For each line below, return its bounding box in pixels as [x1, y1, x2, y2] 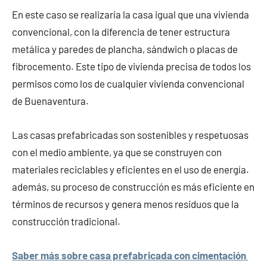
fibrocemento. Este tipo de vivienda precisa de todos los [12, 60, 251, 73]
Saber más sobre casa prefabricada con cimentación [12, 249, 248, 262]
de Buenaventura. [12, 95, 89, 107]
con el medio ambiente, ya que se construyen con [12, 146, 222, 159]
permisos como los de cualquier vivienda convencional [12, 77, 244, 90]
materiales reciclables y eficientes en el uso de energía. [12, 163, 249, 176]
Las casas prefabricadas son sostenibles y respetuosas [12, 129, 249, 141]
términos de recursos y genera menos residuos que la [12, 198, 239, 210]
